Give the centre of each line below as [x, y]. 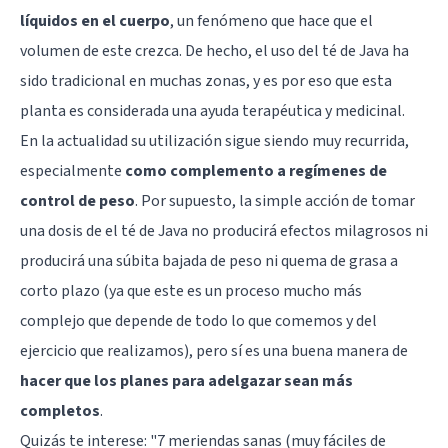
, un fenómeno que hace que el [271, 20]
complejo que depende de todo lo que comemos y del [198, 320]
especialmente [72, 170]
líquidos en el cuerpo [95, 20]
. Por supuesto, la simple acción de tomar [275, 200]
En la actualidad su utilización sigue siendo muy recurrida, [214, 140]
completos [60, 410]
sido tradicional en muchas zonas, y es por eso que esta [206, 80]
